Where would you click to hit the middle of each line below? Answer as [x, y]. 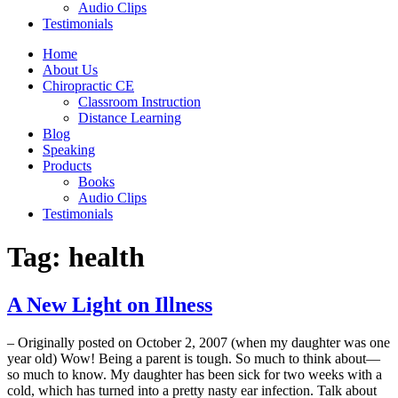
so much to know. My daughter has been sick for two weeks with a [195, 374]
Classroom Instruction [139, 102]
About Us [70, 70]
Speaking [69, 150]
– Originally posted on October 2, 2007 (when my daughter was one [199, 342]
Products [67, 166]
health [107, 257]
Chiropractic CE [88, 86]
